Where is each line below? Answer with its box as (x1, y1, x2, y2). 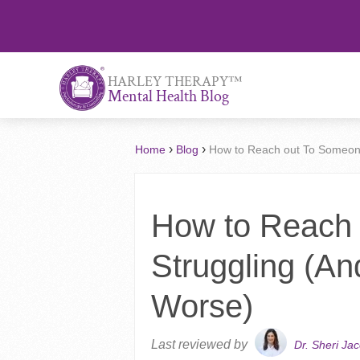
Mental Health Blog (107, 86, 229, 108)
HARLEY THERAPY (107, 72, 228, 92)
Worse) (151, 288, 254, 325)
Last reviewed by (151, 337, 252, 352)
